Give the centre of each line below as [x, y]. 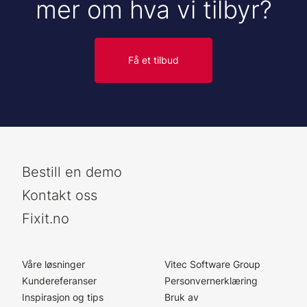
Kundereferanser [59, 280]
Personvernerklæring [211, 280]
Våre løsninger [53, 264]
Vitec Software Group [212, 264]
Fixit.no [46, 218]
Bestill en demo [72, 172]
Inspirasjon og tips [63, 297]
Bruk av [182, 297]
